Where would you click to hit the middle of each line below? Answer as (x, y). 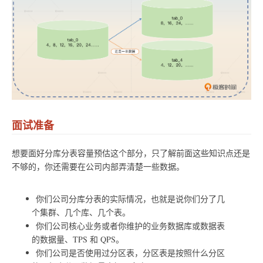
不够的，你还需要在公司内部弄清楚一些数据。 (98, 167)
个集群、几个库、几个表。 (81, 213)
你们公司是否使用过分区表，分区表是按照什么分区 (130, 253)
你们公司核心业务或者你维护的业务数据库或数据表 (130, 226)
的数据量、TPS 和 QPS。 (77, 240)
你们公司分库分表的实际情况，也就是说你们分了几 (130, 199)
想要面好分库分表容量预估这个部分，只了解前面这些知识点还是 (131, 153)
